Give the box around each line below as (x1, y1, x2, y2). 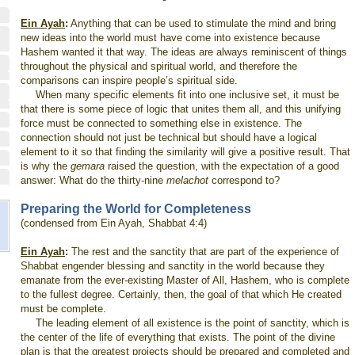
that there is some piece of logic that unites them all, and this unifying (21, 103, 341, 115)
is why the (21, 160, 71, 172)
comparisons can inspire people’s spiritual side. (21, 74, 238, 86)
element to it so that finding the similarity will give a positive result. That (21, 146, 350, 158)
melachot (166, 174, 212, 186)
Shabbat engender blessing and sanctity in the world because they (21, 260, 325, 272)
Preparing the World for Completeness (21, 202, 251, 216)
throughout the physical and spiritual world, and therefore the (21, 60, 297, 72)
